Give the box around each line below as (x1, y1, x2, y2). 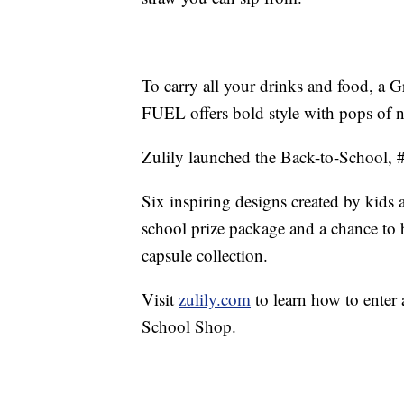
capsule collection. (142, 243, 268, 266)
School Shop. (142, 314, 236, 337)
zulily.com (179, 287, 251, 310)
